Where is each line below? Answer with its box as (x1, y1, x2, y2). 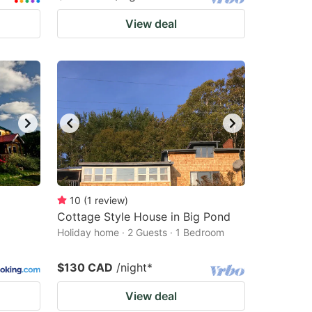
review (95, 194, 125, 206)
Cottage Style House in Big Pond (57, 210, 231, 224)
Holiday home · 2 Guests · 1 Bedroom (57, 226, 224, 238)
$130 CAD (57, 260, 113, 274)
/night (116, 260, 147, 274)
